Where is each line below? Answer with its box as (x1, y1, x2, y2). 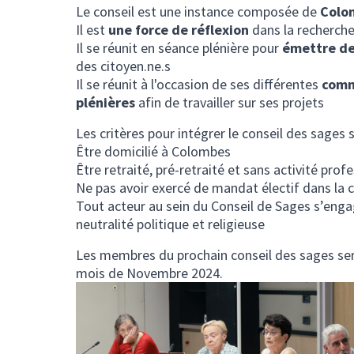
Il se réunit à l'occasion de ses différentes (76, 75, 322, 93)
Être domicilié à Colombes (76, 142, 231, 160)
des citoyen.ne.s (76, 57, 171, 75)
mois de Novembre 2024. (76, 264, 223, 282)
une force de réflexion (108, 21, 249, 39)
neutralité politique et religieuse (76, 215, 265, 233)
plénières (76, 93, 135, 111)
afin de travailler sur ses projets (135, 93, 324, 111)
